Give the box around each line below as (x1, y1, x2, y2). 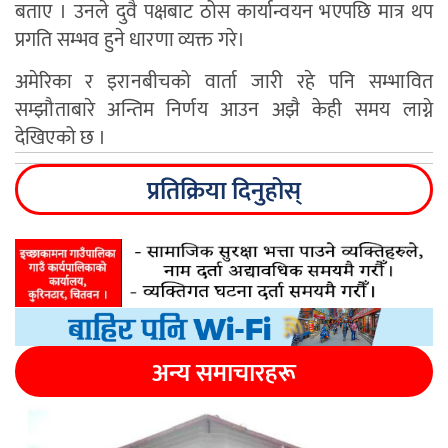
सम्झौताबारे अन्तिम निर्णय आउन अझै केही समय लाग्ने (15, 93, 433, 128)
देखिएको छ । (15, 121, 107, 156)
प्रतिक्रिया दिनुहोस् (147, 171, 301, 213)
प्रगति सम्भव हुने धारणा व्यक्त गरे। (15, 23, 246, 58)
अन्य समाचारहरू (152, 353, 296, 395)
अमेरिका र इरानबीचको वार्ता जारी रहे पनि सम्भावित (15, 65, 433, 100)
